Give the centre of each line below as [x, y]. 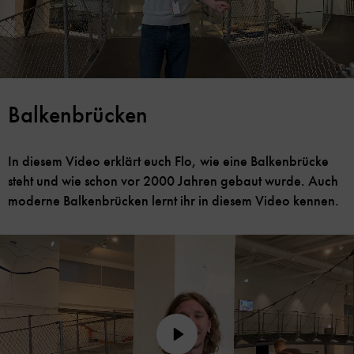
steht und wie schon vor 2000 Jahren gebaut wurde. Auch [173, 181]
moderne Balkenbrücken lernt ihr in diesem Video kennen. [173, 201]
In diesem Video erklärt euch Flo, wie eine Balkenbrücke [168, 162]
